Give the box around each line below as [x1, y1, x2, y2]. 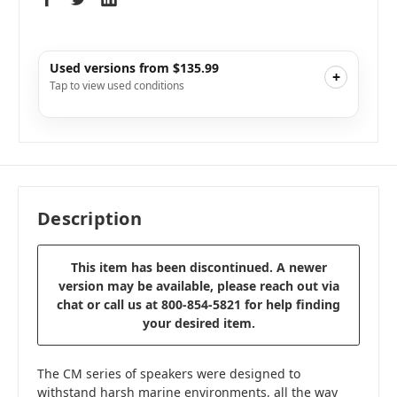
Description [37, 206, 142, 231]
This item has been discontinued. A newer [70, 259, 327, 276]
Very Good [59, 147, 117, 164]
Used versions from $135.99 [50, 58, 219, 76]
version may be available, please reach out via [58, 277, 339, 295]
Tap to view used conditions [50, 77, 184, 93]
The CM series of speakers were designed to [37, 365, 300, 383]
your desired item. [142, 315, 255, 332]
